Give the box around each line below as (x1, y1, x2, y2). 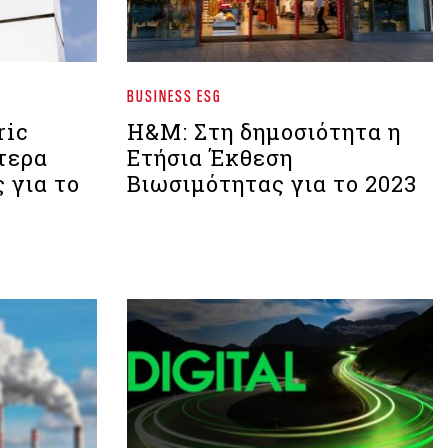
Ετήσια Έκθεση (127, 143, 293, 173)
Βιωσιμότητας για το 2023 (127, 169, 417, 199)
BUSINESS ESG (127, 85, 222, 107)
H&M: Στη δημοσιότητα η (127, 117, 401, 147)
